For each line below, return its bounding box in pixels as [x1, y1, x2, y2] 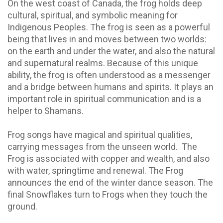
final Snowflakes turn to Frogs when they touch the [7, 189, 208, 200]
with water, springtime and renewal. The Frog [7, 165, 183, 176]
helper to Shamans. [7, 105, 84, 116]
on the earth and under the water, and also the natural [7, 45, 215, 56]
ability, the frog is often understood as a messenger [7, 69, 211, 80]
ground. [7, 201, 41, 212]
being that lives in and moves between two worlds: [7, 33, 207, 44]
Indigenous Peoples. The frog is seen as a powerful [7, 21, 210, 32]
